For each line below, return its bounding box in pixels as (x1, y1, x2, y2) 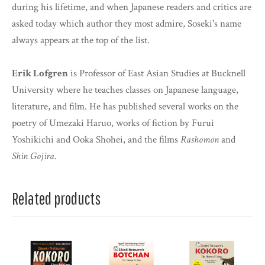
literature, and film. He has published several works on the (12, 100, 238, 114)
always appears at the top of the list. (12, 34, 150, 47)
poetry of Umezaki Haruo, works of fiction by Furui (12, 117, 214, 130)
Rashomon (180, 133, 219, 147)
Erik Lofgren (12, 67, 68, 80)
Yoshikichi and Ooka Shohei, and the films (12, 133, 180, 147)
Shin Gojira (12, 150, 54, 163)
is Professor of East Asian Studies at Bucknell (68, 67, 245, 80)
